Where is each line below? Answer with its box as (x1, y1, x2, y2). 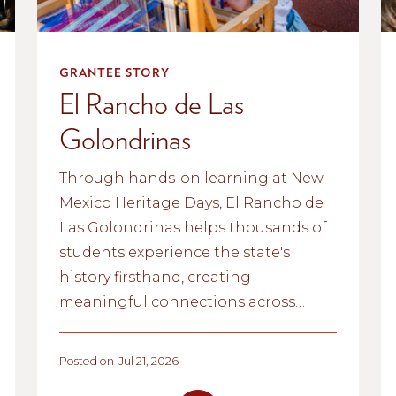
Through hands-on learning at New (58, 169, 324, 187)
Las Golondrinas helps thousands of (58, 218, 327, 236)
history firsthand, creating (58, 268, 251, 286)
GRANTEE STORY (58, 65, 170, 80)
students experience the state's (58, 243, 290, 261)
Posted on (58, 354, 114, 368)
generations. (58, 317, 153, 335)
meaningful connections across (58, 293, 295, 310)
